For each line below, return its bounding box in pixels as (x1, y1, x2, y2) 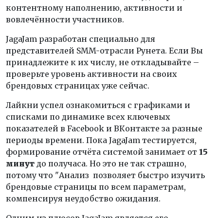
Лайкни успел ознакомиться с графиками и (6, 100, 190, 110)
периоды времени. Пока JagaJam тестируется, (6, 135, 197, 145)
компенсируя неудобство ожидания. (6, 194, 161, 203)
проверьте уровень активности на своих (6, 69, 177, 79)
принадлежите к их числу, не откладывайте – (6, 57, 199, 67)
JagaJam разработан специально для (6, 34, 155, 44)
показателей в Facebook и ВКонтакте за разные (6, 124, 202, 133)
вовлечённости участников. (6, 15, 124, 24)
